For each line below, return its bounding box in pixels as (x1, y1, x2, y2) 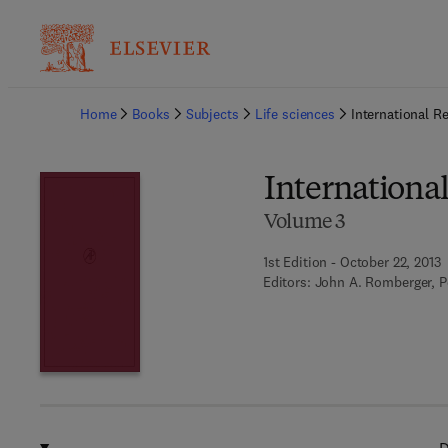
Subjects (185, 105, 239, 123)
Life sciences (254, 105, 335, 123)
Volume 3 (263, 213, 346, 233)
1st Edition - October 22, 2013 (262, 253, 441, 271)
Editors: (262, 273, 311, 291)
